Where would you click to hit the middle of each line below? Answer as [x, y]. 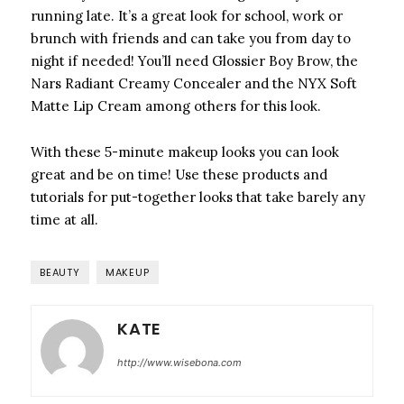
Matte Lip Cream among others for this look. [176, 106]
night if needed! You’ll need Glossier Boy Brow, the [194, 61]
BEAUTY [60, 273]
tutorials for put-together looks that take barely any [198, 197]
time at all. [64, 220]
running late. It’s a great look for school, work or [187, 16]
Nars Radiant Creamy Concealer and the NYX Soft [194, 84]
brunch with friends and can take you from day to [191, 39]
